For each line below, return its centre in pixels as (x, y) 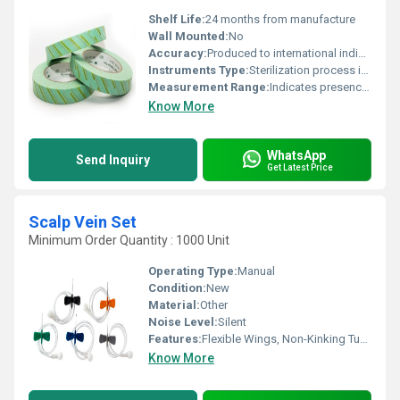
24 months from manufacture (280, 19)
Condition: (177, 288)
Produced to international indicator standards (283, 53)
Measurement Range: (209, 87)
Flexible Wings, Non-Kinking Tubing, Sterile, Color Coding (281, 339)
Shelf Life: (177, 19)
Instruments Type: (199, 70)
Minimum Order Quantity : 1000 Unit (129, 240)
